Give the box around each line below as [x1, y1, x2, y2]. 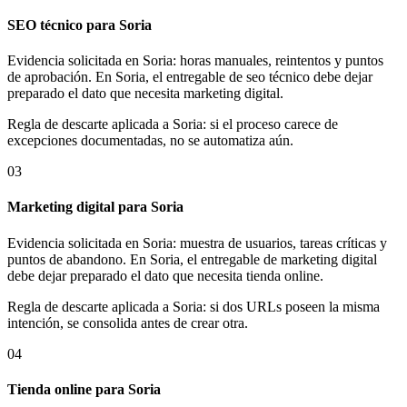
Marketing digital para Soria [7, 199, 184, 215]
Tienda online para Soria [7, 381, 161, 397]
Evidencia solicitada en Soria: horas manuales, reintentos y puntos [7, 53, 383, 68]
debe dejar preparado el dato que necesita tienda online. [7, 267, 323, 283]
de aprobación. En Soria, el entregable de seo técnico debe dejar [7, 69, 372, 84]
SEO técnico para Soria [7, 16, 152, 33]
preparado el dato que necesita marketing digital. [7, 85, 283, 101]
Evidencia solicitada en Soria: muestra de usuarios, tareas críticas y [7, 234, 387, 251]
